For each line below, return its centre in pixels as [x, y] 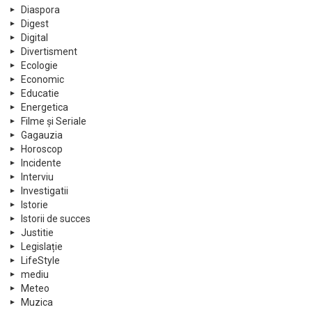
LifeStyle [40, 260]
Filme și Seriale [54, 121]
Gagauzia [42, 135]
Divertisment [49, 51]
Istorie [34, 204]
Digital [34, 37]
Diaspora [40, 9]
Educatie [40, 93]
